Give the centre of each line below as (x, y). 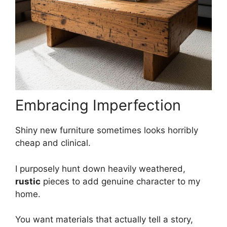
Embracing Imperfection (98, 105)
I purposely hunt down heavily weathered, (100, 168)
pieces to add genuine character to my (120, 181)
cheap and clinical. (53, 143)
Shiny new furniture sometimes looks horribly (107, 130)
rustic (28, 181)
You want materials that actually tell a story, (104, 219)
